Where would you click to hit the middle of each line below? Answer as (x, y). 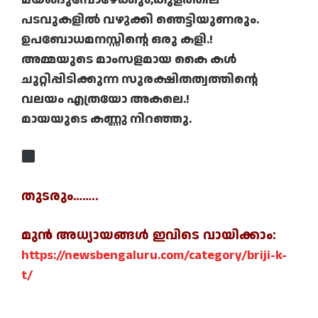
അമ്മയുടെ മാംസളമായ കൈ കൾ (129, 60)
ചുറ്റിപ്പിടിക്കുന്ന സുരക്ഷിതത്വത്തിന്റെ (139, 79)
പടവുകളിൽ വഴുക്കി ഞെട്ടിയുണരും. (140, 20)
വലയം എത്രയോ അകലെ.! (105, 99)
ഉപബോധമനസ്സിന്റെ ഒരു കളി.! (117, 40)
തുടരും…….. (60, 197)
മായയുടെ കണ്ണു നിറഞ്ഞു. (106, 119)
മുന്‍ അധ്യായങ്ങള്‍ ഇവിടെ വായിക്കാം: (149, 236)
